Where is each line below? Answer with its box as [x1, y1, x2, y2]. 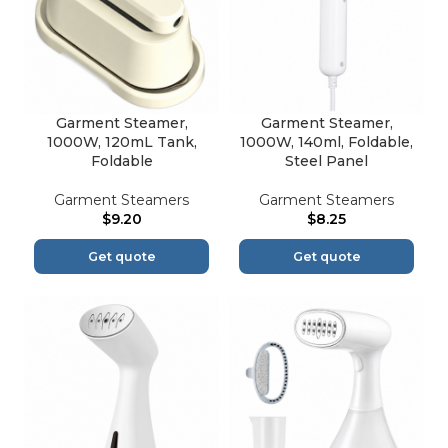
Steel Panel [285, 152, 368, 171]
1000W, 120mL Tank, [46, 133, 197, 152]
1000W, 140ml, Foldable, [240, 133, 413, 152]
